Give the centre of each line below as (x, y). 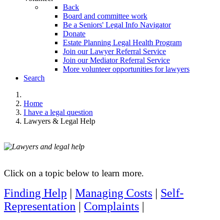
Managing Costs (114, 193)
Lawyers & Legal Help (59, 121)
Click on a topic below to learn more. (74, 173)
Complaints (111, 206)
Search (34, 78)
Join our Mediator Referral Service (116, 60)
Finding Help (35, 193)
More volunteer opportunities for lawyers (126, 69)
